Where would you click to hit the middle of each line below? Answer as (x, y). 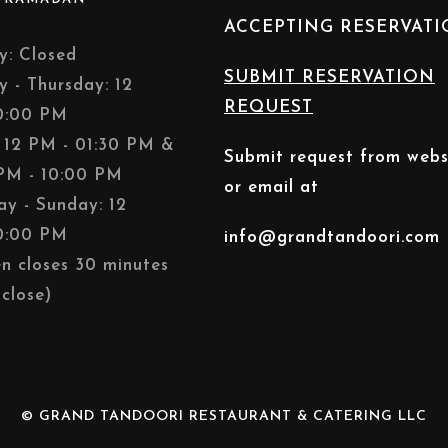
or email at (271, 187)
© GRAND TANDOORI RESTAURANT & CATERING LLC (224, 416)
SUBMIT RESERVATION (329, 77)
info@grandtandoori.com (332, 237)
